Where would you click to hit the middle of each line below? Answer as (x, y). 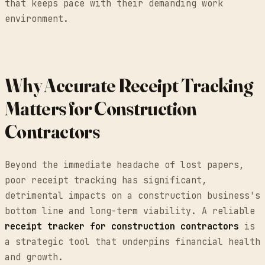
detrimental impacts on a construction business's (132, 195)
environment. (37, 19)
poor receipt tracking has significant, (106, 180)
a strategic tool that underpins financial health (132, 242)
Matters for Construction (101, 108)
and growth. (34, 257)
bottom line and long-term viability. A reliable (130, 211)
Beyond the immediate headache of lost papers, (125, 165)
